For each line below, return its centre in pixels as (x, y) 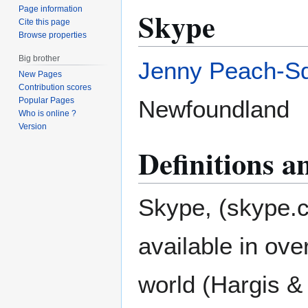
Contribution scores (55, 88)
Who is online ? (48, 114)
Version (33, 127)
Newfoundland (214, 109)
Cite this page (45, 22)
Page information (51, 9)
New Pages (41, 75)
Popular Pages (47, 101)
